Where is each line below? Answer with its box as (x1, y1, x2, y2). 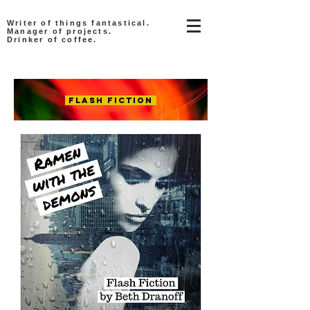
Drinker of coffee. (7, 35, 98, 44)
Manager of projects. (7, 27, 112, 35)
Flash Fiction (65, 95, 156, 105)
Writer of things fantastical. (7, 19, 150, 27)
